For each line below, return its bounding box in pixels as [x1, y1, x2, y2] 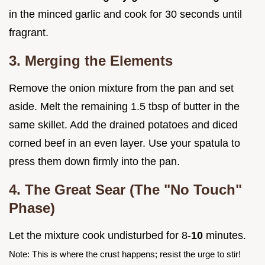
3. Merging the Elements [9, 53, 173, 69]
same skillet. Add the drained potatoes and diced [9, 119, 238, 131]
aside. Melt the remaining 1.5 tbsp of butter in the [9, 101, 240, 113]
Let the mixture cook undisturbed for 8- [9, 230, 191, 242]
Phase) [9, 200, 55, 216]
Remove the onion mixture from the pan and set [9, 82, 234, 95]
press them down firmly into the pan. [9, 156, 180, 168]
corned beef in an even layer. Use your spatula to [9, 137, 240, 150]
